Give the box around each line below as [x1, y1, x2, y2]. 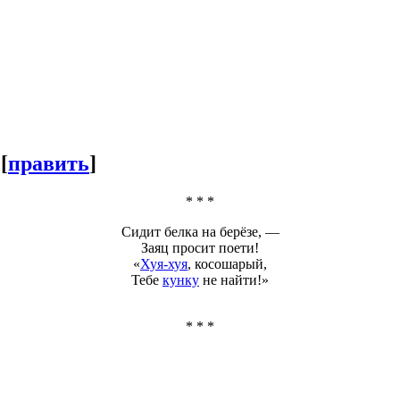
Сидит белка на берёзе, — [121, 223, 279, 239]
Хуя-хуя [140, 255, 187, 271]
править [8, 151, 89, 175]
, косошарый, [187, 255, 267, 271]
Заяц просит [141, 239, 219, 255]
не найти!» [199, 271, 269, 287]
